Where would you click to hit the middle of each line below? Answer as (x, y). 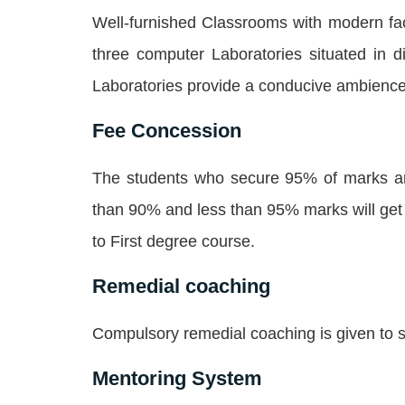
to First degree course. (174, 242)
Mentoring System (177, 378)
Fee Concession (167, 131)
